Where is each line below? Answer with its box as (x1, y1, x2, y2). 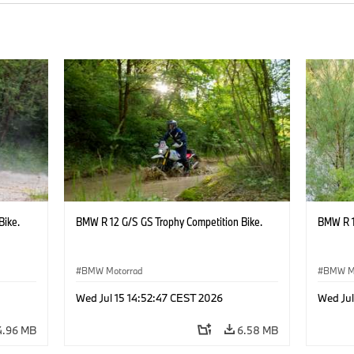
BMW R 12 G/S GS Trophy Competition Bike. (75, 213, 262, 229)
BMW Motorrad (81, 264, 143, 277)
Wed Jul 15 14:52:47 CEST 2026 (75, 290, 223, 305)
